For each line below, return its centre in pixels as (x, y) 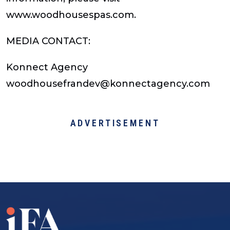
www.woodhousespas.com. (71, 15)
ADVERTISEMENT (115, 123)
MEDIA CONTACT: (48, 41)
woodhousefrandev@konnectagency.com (108, 84)
